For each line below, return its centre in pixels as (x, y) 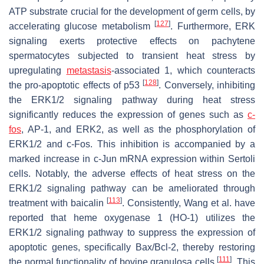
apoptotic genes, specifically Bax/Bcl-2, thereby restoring (132, 247)
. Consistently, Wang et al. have (189, 203)
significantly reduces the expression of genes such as (128, 114)
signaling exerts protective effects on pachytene (132, 41)
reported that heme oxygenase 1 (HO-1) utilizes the (132, 217)
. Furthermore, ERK (213, 26)
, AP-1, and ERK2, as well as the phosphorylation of (138, 129)
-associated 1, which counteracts (183, 70)
